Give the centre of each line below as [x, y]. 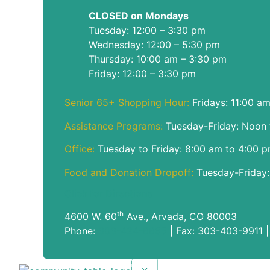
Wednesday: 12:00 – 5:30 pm [155, 45]
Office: [80, 149]
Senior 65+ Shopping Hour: [127, 103]
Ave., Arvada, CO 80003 [181, 216]
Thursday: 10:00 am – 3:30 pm [158, 59]
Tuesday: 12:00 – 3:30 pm [147, 30]
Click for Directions [109, 193]
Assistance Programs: [114, 126]
